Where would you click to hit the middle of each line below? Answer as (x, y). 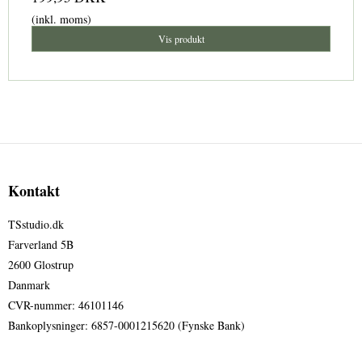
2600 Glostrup (41, 265)
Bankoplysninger (46, 326)
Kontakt (34, 191)
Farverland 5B (41, 245)
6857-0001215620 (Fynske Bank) (166, 326)
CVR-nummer (40, 305)
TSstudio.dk (36, 225)
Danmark (29, 285)
